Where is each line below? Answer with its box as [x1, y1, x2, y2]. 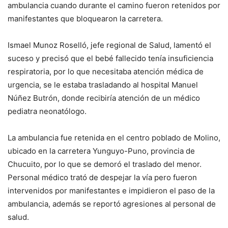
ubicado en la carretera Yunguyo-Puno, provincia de [8, 146, 195, 156]
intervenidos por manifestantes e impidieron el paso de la [8, 186, 215, 195]
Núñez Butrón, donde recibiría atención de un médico [8, 93, 200, 103]
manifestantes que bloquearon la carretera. [8, 14, 163, 23]
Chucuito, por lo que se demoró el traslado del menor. [8, 159, 202, 169]
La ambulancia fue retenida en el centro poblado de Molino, [8, 133, 220, 142]
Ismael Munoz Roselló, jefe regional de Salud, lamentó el [8, 40, 211, 50]
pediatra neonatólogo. [8, 106, 87, 116]
